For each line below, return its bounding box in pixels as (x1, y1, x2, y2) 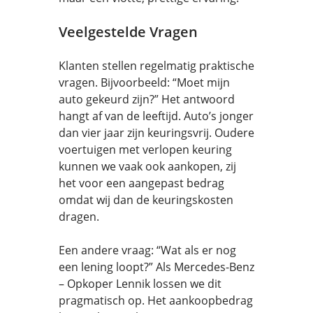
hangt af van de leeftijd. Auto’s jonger (59, 108, 254, 124)
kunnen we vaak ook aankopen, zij (59, 159, 236, 174)
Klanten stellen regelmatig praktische (59, 58, 254, 73)
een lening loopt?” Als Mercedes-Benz (59, 259, 254, 275)
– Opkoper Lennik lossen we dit (59, 276, 221, 291)
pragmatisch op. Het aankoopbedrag (59, 293, 253, 308)
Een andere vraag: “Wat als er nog (59, 242, 236, 258)
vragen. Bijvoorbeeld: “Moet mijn (59, 75, 230, 90)
